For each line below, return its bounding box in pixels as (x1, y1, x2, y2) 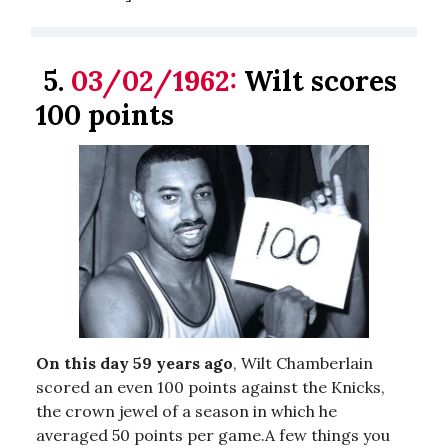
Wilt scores (237, 62, 397, 99)
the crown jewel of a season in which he (36, 400, 337, 421)
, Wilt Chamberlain (233, 352, 373, 373)
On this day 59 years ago (36, 352, 233, 373)
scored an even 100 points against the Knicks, (36, 376, 385, 397)
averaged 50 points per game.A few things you (36, 424, 390, 445)
